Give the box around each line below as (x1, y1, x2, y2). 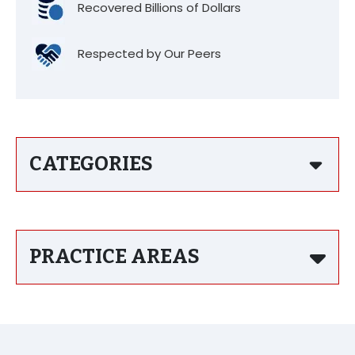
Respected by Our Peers (78, 45, 221, 62)
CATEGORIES (29, 152, 153, 176)
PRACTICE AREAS (29, 245, 200, 269)
